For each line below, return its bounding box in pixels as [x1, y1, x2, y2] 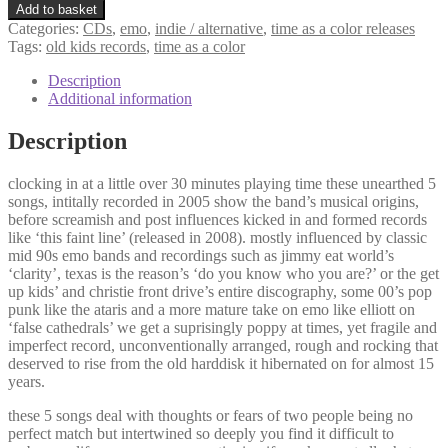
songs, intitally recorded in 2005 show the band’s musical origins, [8, 192, 419, 210]
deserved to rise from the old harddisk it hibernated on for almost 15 [8, 354, 434, 372]
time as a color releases [271, 19, 415, 37]
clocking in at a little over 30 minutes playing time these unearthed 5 [8, 174, 436, 192]
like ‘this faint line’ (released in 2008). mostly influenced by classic [8, 228, 427, 246]
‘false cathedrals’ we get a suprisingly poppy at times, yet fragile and [8, 318, 437, 336]
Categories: [8, 19, 83, 37]
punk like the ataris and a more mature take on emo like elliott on [8, 300, 415, 318]
